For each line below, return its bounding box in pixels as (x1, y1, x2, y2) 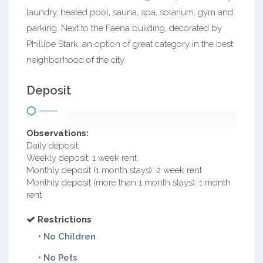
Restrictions (38, 214, 92, 225)
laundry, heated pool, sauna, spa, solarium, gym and (26, 7, 233, 18)
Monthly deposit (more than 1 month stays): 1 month (26, 177, 231, 188)
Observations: (26, 128, 89, 139)
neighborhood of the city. (26, 55, 126, 65)
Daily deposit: (26, 140, 82, 151)
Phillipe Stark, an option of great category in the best (26, 39, 233, 49)
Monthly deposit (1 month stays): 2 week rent (26, 165, 202, 176)
